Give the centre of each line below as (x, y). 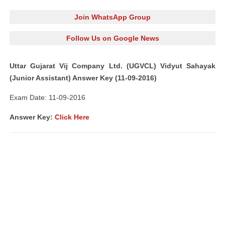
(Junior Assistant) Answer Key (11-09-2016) (83, 78)
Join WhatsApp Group (113, 17)
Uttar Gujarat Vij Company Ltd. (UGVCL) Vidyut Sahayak (113, 66)
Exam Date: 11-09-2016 (47, 97)
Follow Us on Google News (113, 38)
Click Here (72, 117)
